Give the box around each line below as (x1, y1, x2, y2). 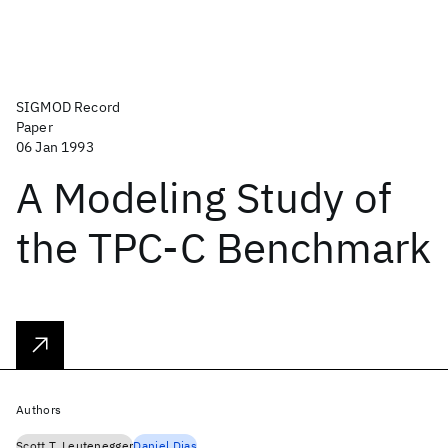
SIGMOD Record (16, 98, 121, 116)
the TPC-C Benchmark (16, 220, 431, 275)
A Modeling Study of (16, 170, 392, 225)
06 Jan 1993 (16, 138, 94, 156)
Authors (16, 402, 62, 417)
